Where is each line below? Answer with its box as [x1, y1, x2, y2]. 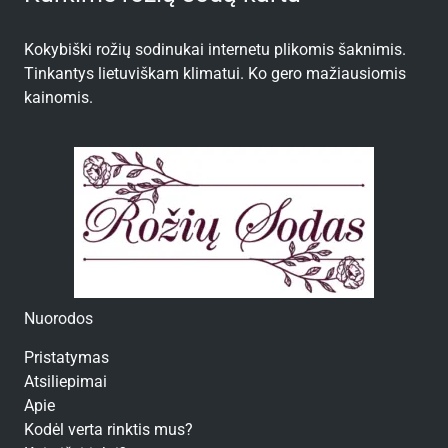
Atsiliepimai [24, 373, 107, 392]
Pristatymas [24, 349, 109, 368]
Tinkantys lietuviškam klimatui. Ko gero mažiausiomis [24, 64, 406, 83]
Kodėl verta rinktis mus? [24, 421, 193, 440]
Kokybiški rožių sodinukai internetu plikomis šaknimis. [24, 40, 406, 59]
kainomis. [24, 88, 93, 107]
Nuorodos [24, 309, 93, 328]
